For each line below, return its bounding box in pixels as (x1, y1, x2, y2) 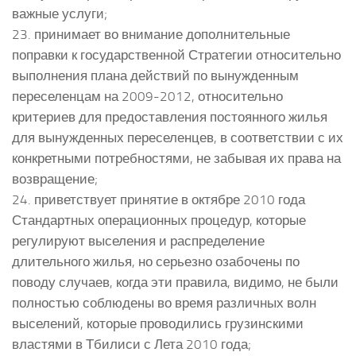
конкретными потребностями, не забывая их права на (12, 149, 341, 166)
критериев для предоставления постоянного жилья (12, 108, 327, 125)
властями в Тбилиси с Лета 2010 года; (12, 335, 251, 352)
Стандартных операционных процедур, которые (12, 211, 306, 228)
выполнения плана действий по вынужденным (12, 67, 299, 83)
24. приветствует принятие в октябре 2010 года (12, 191, 305, 207)
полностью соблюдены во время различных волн (12, 294, 316, 311)
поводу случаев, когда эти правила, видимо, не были (12, 273, 339, 290)
